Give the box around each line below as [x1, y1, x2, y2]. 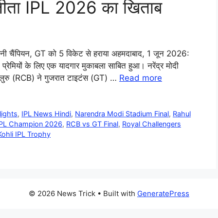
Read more [119, 73, 162, 83]
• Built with [95, 189, 137, 199]
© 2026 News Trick [29, 189, 95, 199]
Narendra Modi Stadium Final [75, 109, 169, 118]
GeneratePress [137, 189, 189, 199]
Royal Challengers [122, 120, 181, 128]
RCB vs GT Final [66, 120, 118, 128]
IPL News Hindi [21, 109, 72, 118]
